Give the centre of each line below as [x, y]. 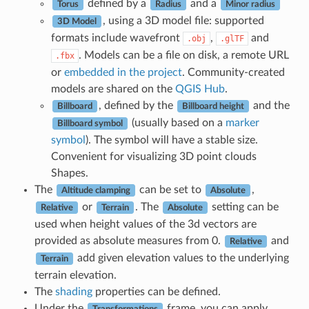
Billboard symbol [90, 123]
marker [242, 122]
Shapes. [69, 173]
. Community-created [233, 72]
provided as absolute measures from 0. [129, 240]
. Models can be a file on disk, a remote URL [183, 55]
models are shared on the [113, 89]
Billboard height [213, 106]
